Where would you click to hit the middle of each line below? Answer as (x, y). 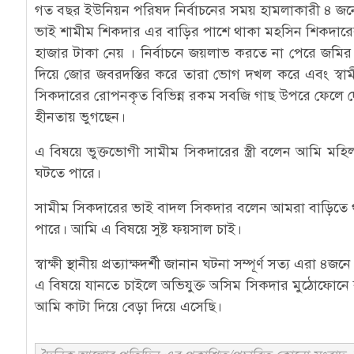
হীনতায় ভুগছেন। (80, 117)
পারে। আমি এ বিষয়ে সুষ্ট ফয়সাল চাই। (138, 229)
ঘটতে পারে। (68, 173)
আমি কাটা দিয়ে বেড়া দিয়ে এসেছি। (128, 307)
